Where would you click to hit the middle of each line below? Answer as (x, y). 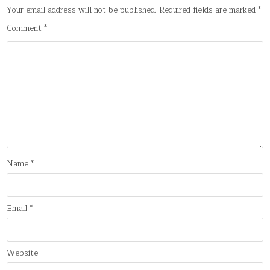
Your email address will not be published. (82, 11)
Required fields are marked (209, 11)
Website (23, 253)
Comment (26, 29)
